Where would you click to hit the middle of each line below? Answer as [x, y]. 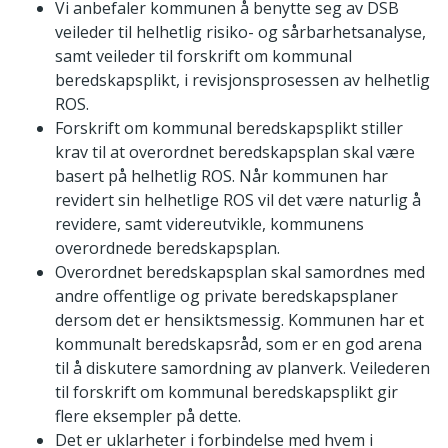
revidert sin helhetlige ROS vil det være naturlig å [238, 200]
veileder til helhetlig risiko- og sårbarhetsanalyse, [240, 32]
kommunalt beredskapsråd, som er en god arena [238, 344]
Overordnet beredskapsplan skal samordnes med [240, 272]
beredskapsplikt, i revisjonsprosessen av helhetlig [242, 80]
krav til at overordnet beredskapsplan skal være [235, 152]
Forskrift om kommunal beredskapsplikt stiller [229, 128]
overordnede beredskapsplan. [167, 248]
